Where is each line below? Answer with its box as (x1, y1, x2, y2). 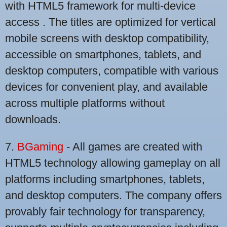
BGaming (17, 140, 63, 154)
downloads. (5, 113, 61, 126)
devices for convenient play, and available (5, 81, 208, 94)
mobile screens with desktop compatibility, (5, 32, 209, 45)
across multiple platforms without (5, 97, 165, 110)
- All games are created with (63, 140, 202, 154)
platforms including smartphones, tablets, (5, 173, 205, 186)
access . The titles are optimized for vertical (5, 16, 216, 29)
